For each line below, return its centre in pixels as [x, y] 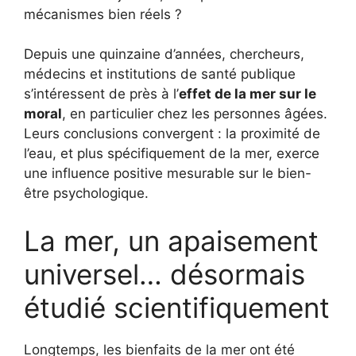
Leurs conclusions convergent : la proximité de [172, 134]
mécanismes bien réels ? [103, 14]
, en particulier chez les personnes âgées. [195, 114]
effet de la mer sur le [248, 94]
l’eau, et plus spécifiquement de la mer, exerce [172, 154]
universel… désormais [164, 274]
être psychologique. [86, 193]
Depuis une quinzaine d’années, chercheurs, [164, 54]
